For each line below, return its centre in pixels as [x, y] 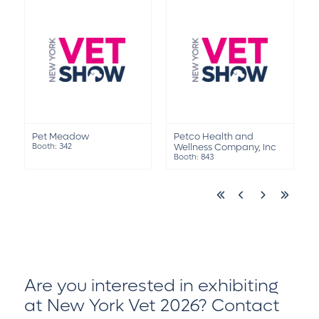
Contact [245, 306]
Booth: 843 [194, 157]
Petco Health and [214, 137]
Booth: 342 [52, 147]
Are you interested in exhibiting [151, 286]
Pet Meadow [60, 137]
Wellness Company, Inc [225, 147]
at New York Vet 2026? [117, 306]
